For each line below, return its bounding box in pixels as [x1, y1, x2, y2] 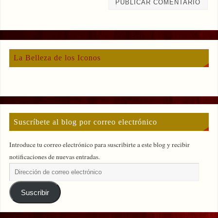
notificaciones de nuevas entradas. [9, 152, 100, 162]
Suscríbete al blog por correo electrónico [14, 117, 158, 126]
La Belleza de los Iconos [14, 54, 101, 62]
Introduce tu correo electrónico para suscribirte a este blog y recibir [9, 140, 190, 149]
